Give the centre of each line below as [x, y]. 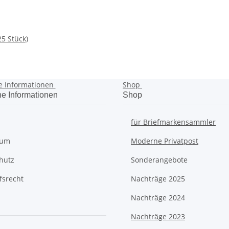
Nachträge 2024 [158, 198]
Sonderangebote [159, 160]
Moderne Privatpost [165, 141]
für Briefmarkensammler [173, 122]
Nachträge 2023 [158, 216]
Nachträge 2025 [158, 179]
